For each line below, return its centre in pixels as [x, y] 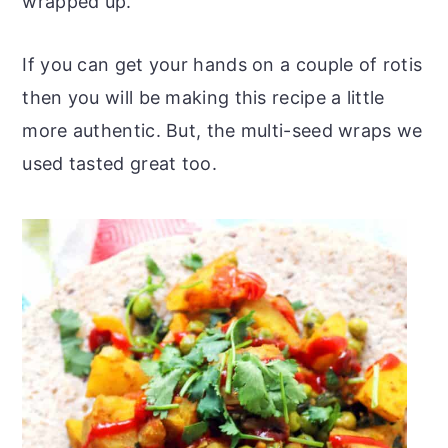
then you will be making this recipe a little [203, 97]
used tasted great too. [119, 163]
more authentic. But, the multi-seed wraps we [222, 130]
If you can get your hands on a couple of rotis [222, 64]
